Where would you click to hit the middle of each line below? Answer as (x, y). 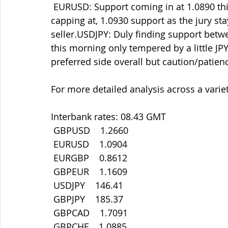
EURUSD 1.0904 (90, 144)
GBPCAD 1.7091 (91, 213)
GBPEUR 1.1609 (90, 172)
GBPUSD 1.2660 (91, 130)
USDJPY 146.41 (88, 185)
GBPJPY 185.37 (88, 199)
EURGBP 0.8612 (90, 158)
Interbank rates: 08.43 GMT (108, 117)
